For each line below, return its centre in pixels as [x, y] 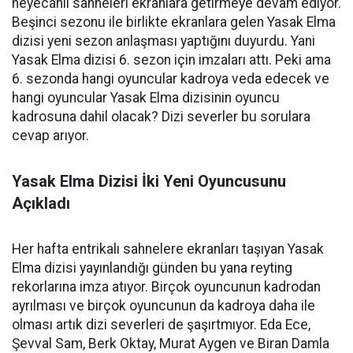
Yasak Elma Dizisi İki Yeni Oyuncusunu [149, 181]
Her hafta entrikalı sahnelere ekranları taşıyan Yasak [168, 249]
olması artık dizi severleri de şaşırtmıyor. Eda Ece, [161, 325]
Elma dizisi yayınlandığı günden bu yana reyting [152, 268]
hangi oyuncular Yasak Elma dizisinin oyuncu [146, 98]
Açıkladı [41, 203]
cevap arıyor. [50, 136]
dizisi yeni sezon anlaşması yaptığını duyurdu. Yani [163, 41]
